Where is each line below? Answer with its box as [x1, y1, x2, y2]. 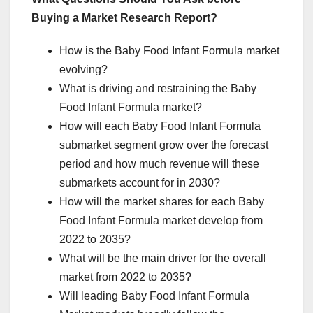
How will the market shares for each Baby [59, 196, 264, 208]
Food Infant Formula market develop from [59, 214, 263, 227]
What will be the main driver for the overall [59, 252, 266, 265]
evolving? [59, 64, 108, 76]
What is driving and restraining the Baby [59, 82, 256, 95]
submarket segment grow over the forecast [59, 139, 268, 152]
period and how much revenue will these [59, 158, 259, 170]
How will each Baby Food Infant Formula [59, 120, 261, 133]
